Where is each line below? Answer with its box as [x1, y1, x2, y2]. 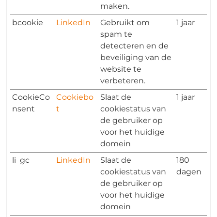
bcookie [12, 18, 43, 27]
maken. [100, 1, 129, 11]
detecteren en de [100, 41, 169, 50]
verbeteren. [100, 76, 145, 85]
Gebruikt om [100, 18, 150, 27]
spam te [100, 30, 132, 39]
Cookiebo [56, 93, 93, 102]
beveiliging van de [100, 53, 171, 62]
